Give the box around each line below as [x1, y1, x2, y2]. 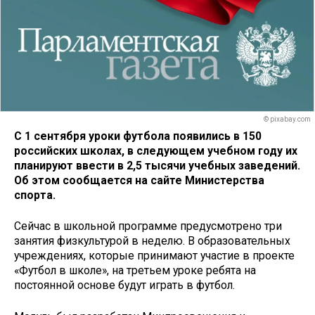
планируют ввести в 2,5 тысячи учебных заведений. [14, 158, 300, 172]
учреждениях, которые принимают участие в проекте [14, 249, 295, 263]
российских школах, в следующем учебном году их [14, 143, 297, 157]
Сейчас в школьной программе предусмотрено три [14, 219, 282, 233]
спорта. [14, 188, 56, 202]
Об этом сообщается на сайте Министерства [14, 173, 264, 187]
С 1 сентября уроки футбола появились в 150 [14, 129, 262, 143]
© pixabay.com [264, 115, 311, 124]
